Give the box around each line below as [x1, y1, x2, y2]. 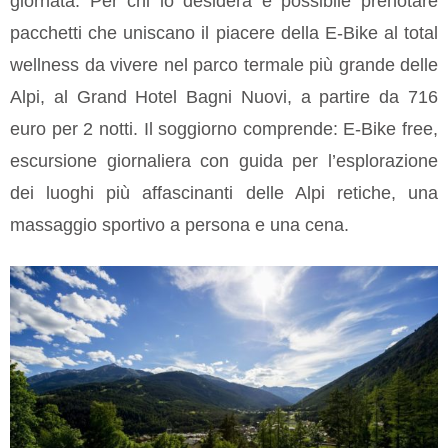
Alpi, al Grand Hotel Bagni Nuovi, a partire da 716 [10, 87, 438, 108]
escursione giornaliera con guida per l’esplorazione [10, 151, 438, 172]
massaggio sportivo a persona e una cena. [10, 215, 349, 236]
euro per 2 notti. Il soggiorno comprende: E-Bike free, [10, 119, 438, 140]
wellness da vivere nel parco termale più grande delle [10, 55, 438, 76]
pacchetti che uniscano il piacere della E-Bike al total [10, 23, 438, 44]
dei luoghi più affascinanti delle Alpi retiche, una [10, 183, 438, 204]
